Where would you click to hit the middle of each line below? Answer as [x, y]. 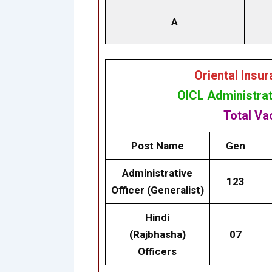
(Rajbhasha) [157, 235]
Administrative [157, 173]
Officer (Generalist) [157, 190]
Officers [157, 252]
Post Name [157, 146]
